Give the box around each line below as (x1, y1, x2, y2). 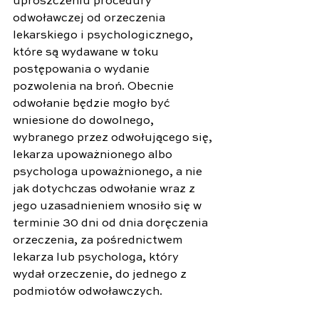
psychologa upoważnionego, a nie (13, 166, 205, 178)
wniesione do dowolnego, (13, 115, 157, 127)
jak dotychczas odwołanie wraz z (13, 183, 198, 195)
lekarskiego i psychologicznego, (13, 29, 196, 41)
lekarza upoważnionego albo (13, 149, 175, 161)
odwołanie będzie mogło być (13, 98, 173, 110)
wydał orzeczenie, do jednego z (13, 268, 189, 281)
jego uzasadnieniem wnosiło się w (13, 200, 204, 212)
